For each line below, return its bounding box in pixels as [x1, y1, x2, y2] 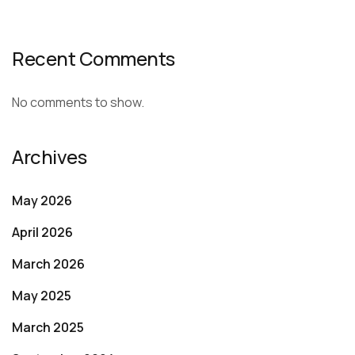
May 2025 [12, 286, 71, 304]
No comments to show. [12, 93, 144, 111]
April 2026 [12, 223, 73, 241]
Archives [12, 143, 87, 170]
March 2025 [12, 318, 84, 336]
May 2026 [12, 191, 72, 209]
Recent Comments [12, 44, 175, 71]
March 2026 [12, 254, 85, 273]
